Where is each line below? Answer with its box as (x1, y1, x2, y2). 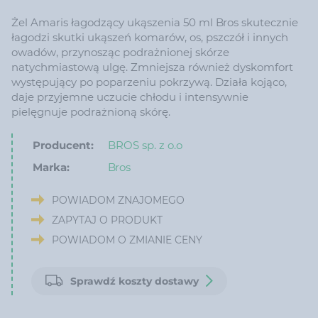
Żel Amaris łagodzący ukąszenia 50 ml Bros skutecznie (11, 15, 298, 29)
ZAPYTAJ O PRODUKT (52, 213, 163, 226)
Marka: (33, 160, 70, 174)
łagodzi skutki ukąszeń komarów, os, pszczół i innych (11, 30, 288, 44)
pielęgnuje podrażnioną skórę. (11, 104, 170, 119)
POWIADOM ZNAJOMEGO (52, 193, 185, 207)
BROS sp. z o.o (108, 138, 183, 152)
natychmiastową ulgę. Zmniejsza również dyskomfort (11, 60, 293, 74)
